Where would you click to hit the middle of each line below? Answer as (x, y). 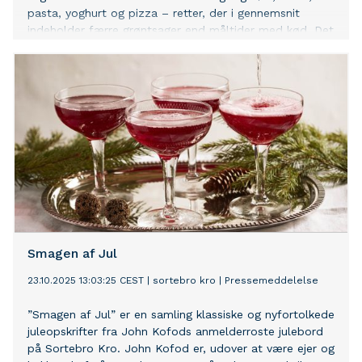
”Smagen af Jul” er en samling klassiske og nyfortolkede (181, 315)
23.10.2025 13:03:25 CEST (86, 281)
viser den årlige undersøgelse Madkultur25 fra (152, 47)
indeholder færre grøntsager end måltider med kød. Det (181, 30)
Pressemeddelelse (271, 281)
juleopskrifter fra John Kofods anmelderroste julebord (175, 332)
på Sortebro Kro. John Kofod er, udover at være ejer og (181, 349)
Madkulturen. (63, 64)
